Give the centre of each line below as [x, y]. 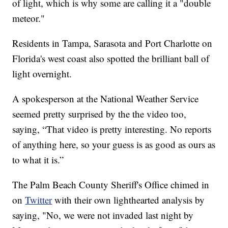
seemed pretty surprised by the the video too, [99, 114]
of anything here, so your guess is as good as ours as [114, 145]
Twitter [39, 200]
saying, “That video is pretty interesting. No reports [112, 129]
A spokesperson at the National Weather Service [106, 99]
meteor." [29, 18]
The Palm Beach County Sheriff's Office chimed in [111, 185]
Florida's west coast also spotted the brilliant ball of [111, 59]
